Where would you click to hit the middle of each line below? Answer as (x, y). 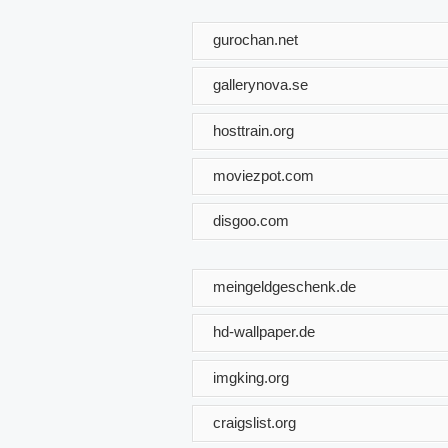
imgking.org (251, 377)
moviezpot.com (263, 175)
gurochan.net (255, 39)
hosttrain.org (253, 130)
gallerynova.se (260, 84)
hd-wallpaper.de (264, 332)
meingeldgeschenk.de (284, 286)
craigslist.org (254, 422)
